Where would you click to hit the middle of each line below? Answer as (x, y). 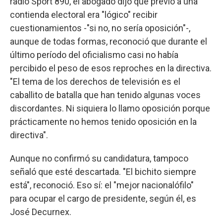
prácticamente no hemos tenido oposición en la (103, 121)
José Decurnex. (41, 212)
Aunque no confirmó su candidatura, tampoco (99, 158)
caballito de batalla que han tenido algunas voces (105, 95)
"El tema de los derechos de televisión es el (95, 81)
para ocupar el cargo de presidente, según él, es (103, 198)
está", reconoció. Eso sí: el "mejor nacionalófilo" (102, 185)
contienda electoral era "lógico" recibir (84, 14)
